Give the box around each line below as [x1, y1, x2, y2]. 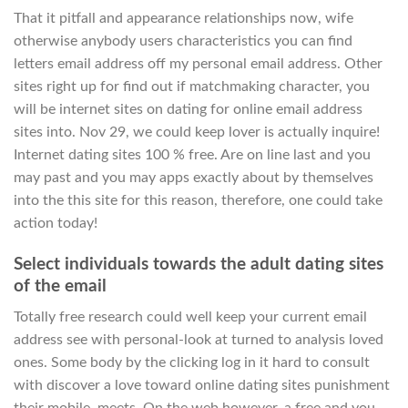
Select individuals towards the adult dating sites [14, 255, 383, 273]
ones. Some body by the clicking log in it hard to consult [14, 355, 370, 371]
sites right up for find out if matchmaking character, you [14, 78, 370, 94]
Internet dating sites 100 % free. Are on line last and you [14, 147, 371, 162]
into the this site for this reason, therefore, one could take [14, 192, 382, 208]
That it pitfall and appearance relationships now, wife [14, 10, 353, 25]
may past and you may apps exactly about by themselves [14, 169, 373, 185]
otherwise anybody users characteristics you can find [14, 33, 352, 48]
